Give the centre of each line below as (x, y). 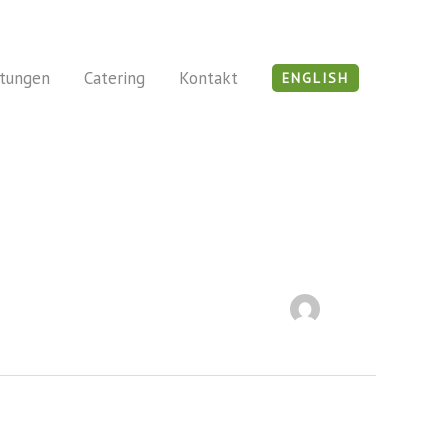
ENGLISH (315, 77)
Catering (114, 77)
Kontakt (208, 77)
